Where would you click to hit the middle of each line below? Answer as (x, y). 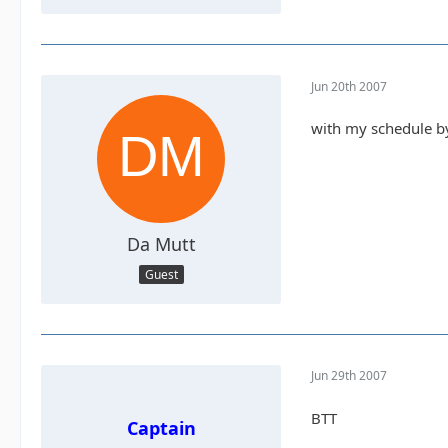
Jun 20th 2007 (349, 86)
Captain (161, 427)
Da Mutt (161, 244)
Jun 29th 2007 (349, 376)
